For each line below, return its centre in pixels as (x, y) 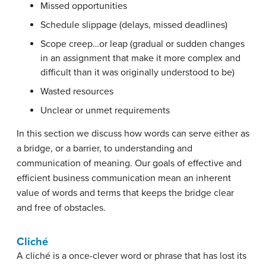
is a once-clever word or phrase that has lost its (148, 256)
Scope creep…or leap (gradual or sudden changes (142, 44)
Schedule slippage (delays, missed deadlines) (134, 25)
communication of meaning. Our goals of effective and (129, 163)
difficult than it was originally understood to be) (137, 72)
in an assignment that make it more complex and (140, 58)
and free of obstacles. (61, 208)
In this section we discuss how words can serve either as (133, 134)
